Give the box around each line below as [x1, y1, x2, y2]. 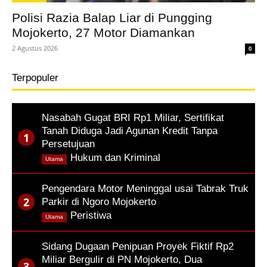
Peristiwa [70, 209, 111, 221]
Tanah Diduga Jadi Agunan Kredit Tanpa [42, 125, 218, 136]
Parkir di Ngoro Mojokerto [42, 195, 156, 207]
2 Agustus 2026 [12, 43, 58, 52]
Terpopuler [12, 72, 58, 83]
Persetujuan [42, 138, 95, 150]
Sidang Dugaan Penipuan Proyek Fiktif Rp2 [42, 240, 234, 252]
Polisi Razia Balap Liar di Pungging [12, 10, 212, 24]
